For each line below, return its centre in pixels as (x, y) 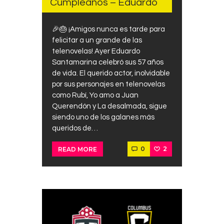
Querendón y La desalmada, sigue (109, 106)
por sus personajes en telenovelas (108, 84)
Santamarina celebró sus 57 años (108, 62)
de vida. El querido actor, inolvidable (111, 73)
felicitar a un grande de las (97, 40)
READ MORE (77, 149)
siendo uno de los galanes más (103, 117)
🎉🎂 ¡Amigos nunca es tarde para (108, 29)
